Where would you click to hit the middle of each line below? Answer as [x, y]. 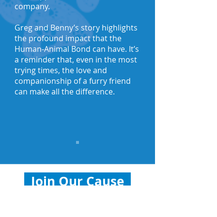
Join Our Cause [77, 181]
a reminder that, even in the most [76, 60]
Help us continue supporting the [77, 200]
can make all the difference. [65, 92]
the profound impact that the [68, 38]
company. [32, 6]
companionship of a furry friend [73, 81]
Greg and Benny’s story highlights [76, 28]
